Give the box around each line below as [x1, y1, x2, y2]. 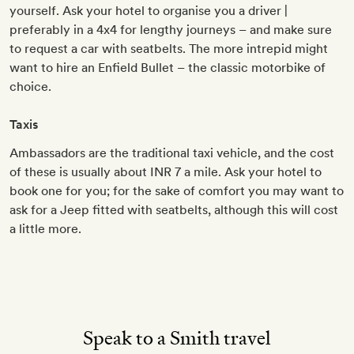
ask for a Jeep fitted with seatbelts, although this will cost [9, 202, 338, 218]
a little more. [9, 221, 81, 237]
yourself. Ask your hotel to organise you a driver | [9, 3, 288, 19]
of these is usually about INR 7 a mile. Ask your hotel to [9, 164, 322, 180]
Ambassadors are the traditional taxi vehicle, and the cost [9, 145, 334, 161]
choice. [9, 79, 51, 95]
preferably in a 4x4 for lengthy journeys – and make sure [9, 22, 332, 38]
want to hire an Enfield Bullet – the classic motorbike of [9, 60, 326, 76]
